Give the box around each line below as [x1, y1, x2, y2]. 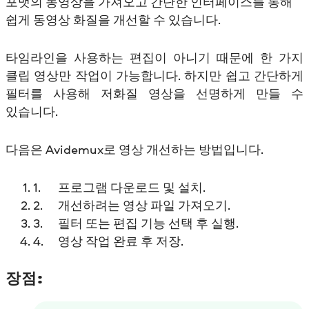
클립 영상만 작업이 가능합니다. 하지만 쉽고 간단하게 [6, 67, 303, 85]
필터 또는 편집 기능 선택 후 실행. [57, 214, 239, 232]
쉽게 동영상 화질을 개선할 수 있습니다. [6, 11, 223, 29]
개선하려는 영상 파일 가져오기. [57, 196, 230, 214]
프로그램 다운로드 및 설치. [57, 178, 206, 196]
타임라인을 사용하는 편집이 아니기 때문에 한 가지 [6, 49, 303, 67]
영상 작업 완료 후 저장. [57, 232, 183, 250]
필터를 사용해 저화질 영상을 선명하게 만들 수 [6, 85, 303, 103]
